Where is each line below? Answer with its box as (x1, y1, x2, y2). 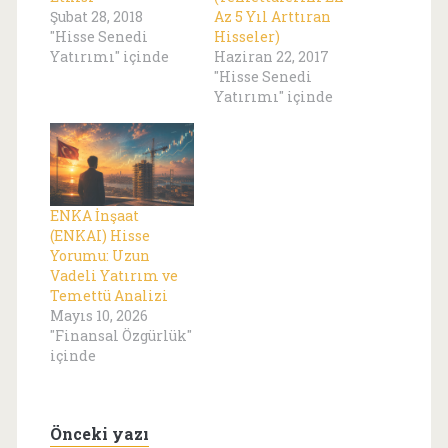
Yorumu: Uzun (49, 245, 150, 265)
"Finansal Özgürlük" (49, 325, 192, 345)
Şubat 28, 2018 (49, 7, 143, 27)
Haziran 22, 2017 (214, 47, 329, 67)
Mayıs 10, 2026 (49, 305, 148, 325)
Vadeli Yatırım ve (49, 265, 178, 285)
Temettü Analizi (49, 285, 168, 305)
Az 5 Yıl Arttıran (214, 7, 331, 27)
